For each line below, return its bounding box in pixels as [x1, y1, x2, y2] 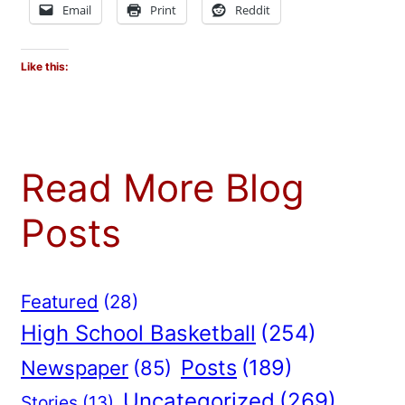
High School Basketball [21, 320, 256, 347]
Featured [21, 290, 99, 314]
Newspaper [21, 356, 128, 381]
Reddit [235, 2, 270, 19]
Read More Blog [21, 165, 305, 212]
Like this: [21, 60, 69, 74]
